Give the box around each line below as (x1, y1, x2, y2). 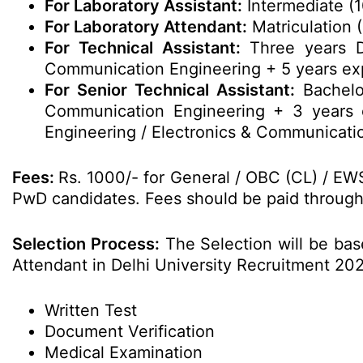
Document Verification (45, 322, 215, 341)
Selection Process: (12, 234, 160, 254)
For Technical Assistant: (45, 38, 241, 58)
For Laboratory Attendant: (45, 17, 247, 36)
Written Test (45, 301, 137, 320)
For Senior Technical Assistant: (45, 80, 295, 100)
